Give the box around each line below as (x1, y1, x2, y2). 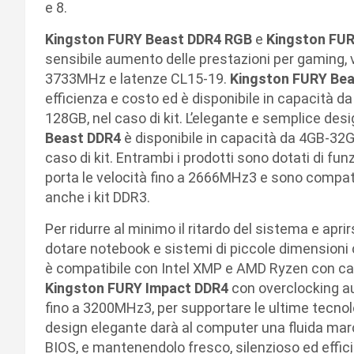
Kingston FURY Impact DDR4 (45, 279, 232, 296)
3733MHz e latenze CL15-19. (45, 70, 230, 87)
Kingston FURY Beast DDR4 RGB (45, 30, 255, 47)
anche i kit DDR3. (45, 188, 153, 205)
